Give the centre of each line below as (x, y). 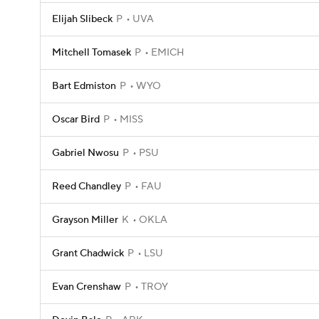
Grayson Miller (85, 220)
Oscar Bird (76, 120)
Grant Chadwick (88, 253)
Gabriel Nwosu (85, 153)
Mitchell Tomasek (91, 53)
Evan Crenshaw (87, 287)
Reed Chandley (87, 187)
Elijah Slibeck (82, 19)
